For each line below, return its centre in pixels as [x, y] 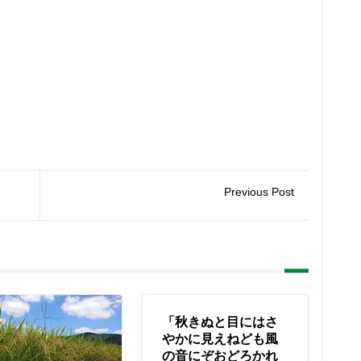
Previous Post [261, 192]
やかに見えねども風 [220, 339]
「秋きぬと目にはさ [220, 322]
